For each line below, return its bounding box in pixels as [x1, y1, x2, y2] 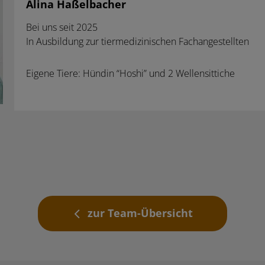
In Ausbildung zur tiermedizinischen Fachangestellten [25, 36, 249, 47]
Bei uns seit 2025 [25, 22, 98, 33]
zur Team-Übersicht [87, 207, 193, 219]
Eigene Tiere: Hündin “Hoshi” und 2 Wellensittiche [25, 68, 235, 79]
